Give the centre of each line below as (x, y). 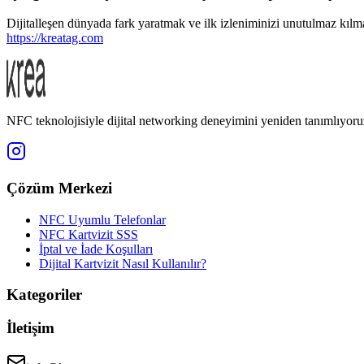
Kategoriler (44, 295)
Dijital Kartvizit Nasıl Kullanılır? (123, 263)
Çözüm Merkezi (59, 188)
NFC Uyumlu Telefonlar (102, 219)
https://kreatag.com (55, 38)
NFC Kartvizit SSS (89, 234)
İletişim (30, 328)
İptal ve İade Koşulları (96, 249)
